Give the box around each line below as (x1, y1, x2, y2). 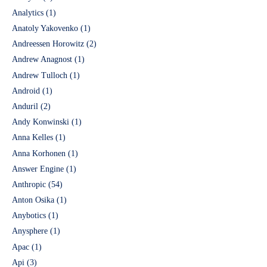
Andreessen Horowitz (12, 39, 84, 49)
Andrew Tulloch (12, 70, 67, 80)
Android (12, 86, 40, 95)
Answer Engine (12, 164, 64, 173)
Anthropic (12, 179, 46, 189)
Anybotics (12, 211, 46, 221)
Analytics (12, 8, 44, 17)
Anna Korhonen (12, 148, 66, 158)
